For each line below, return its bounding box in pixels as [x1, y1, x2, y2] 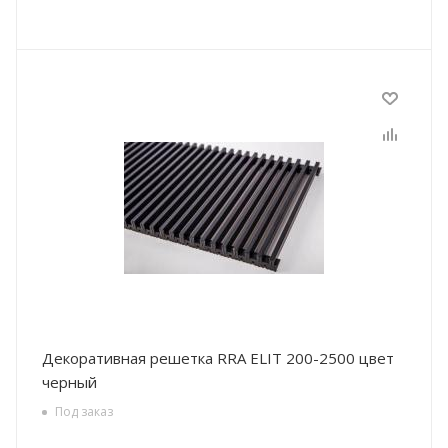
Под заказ [55, 402, 113, 420]
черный [42, 372, 97, 393]
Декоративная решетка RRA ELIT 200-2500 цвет [42, 348, 217, 369]
